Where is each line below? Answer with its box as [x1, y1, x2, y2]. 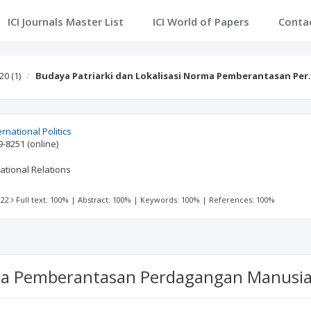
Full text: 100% [16, 194, 69, 205]
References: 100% [209, 194, 276, 205]
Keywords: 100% [140, 194, 201, 205]
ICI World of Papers [152, 15, 249, 28]
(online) [27, 137, 59, 150]
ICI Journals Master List [7, 15, 124, 28]
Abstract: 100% [78, 194, 132, 205]
